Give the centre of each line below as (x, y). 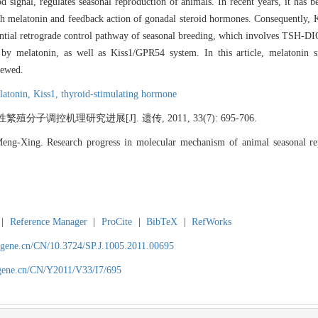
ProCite (116, 222)
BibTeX (162, 222)
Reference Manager (48, 222)
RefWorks (212, 222)
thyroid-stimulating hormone (119, 94)
